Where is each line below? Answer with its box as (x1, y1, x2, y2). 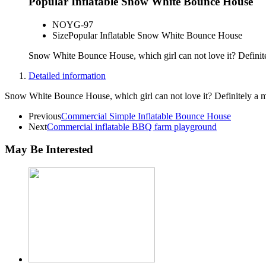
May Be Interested (5, 143, 93, 156)
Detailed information (28, 70, 106, 81)
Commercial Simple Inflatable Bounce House (61, 110, 231, 121)
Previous (28, 110, 61, 121)
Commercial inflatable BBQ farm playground (47, 121, 217, 132)
